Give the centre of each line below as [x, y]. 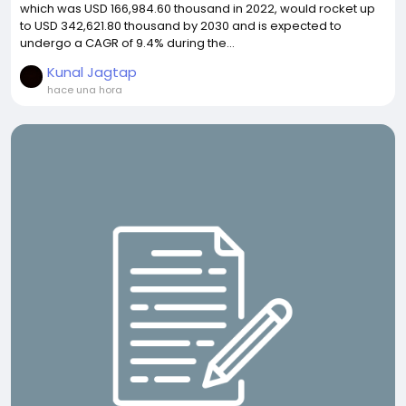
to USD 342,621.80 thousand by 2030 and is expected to [181, 25]
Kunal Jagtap [92, 72]
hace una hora [85, 89]
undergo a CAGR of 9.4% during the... [127, 43]
